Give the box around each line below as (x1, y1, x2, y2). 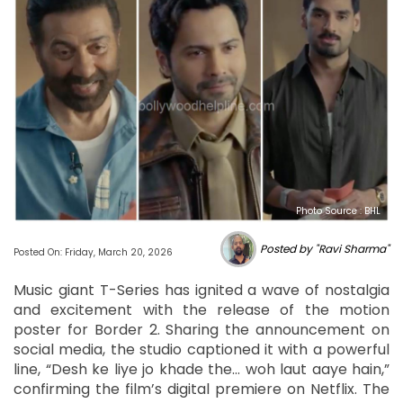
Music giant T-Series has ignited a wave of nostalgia (13, 279, 390, 300)
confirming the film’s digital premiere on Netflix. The (13, 378, 390, 399)
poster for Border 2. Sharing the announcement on (13, 318, 390, 340)
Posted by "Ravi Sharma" (260, 240, 390, 256)
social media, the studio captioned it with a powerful (13, 338, 390, 360)
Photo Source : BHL (296, 203, 381, 218)
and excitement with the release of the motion (13, 299, 390, 320)
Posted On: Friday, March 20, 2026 (13, 245, 173, 259)
